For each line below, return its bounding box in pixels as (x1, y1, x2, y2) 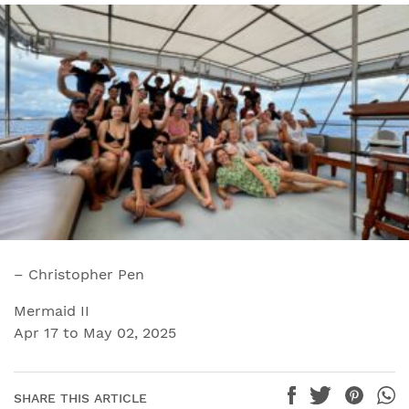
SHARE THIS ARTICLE (14, 391, 147, 405)
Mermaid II (14, 302, 89, 320)
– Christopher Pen (14, 266, 144, 283)
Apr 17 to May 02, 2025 (14, 324, 176, 341)
